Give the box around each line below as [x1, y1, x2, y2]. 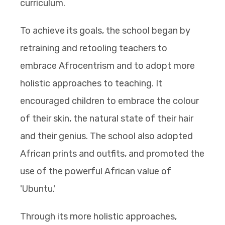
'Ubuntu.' [20, 183, 56, 194]
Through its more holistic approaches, [20, 210, 177, 222]
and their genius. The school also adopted [20, 130, 193, 142]
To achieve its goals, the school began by [20, 25, 190, 36]
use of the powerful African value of [20, 165, 171, 177]
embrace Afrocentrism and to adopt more [20, 60, 195, 71]
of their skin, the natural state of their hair [20, 113, 193, 124]
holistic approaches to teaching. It [20, 77, 162, 89]
